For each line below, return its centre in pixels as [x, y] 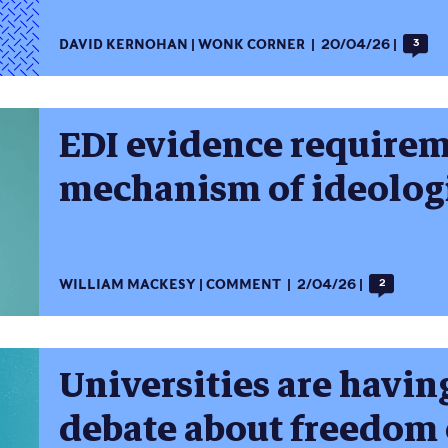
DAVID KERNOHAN [123, 45]
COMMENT [244, 285]
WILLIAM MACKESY [127, 285]
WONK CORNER [252, 45]
